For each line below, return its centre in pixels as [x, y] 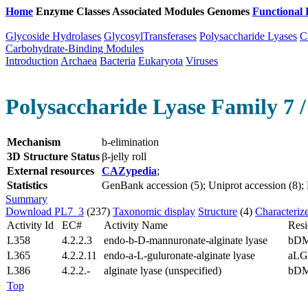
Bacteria [118, 61]
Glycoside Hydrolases [53, 36]
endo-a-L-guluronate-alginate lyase [179, 255]
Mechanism [34, 142]
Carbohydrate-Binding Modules [75, 48]
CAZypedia [129, 170]
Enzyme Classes [74, 11]
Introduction [32, 61]
